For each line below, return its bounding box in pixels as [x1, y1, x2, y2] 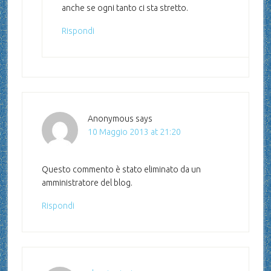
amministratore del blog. [41, 178, 132, 188]
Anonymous [87, 114, 134, 124]
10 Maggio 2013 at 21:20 [87, 127, 181, 137]
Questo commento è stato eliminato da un [41, 165, 201, 175]
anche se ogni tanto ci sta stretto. [61, 3, 188, 13]
